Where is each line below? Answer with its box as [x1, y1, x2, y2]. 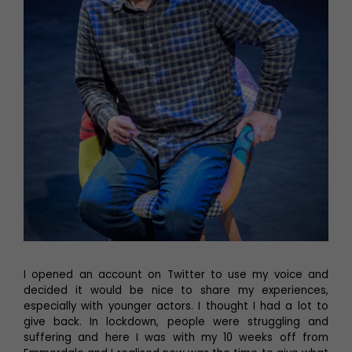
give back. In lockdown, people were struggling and [24, 313, 328, 329]
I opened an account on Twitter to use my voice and [24, 266, 328, 282]
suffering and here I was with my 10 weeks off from [24, 329, 328, 345]
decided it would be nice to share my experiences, [24, 282, 328, 298]
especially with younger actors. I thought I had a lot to [24, 298, 328, 313]
